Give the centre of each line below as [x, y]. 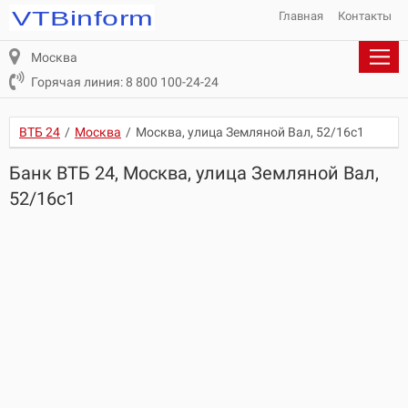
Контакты [365, 16]
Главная [301, 16]
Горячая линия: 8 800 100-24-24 [125, 82]
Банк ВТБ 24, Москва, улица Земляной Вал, [194, 173]
